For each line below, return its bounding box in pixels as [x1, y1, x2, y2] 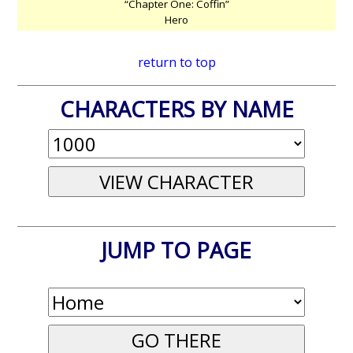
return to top [137, 53, 216, 71]
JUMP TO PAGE [102, 235, 251, 265]
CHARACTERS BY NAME [59, 94, 294, 124]
